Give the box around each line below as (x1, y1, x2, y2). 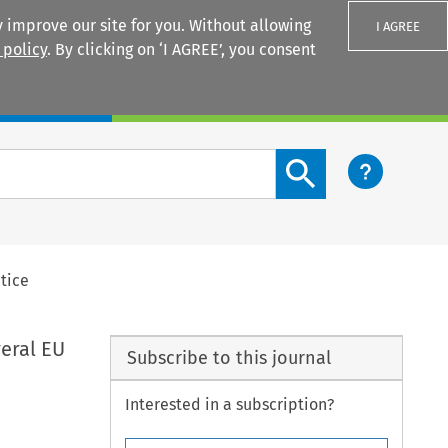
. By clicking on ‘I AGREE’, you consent (47, 40, 316, 59)
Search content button (275, 150, 439, 170)
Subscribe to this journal (126, 346, 331, 369)
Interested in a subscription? (125, 395, 335, 415)
